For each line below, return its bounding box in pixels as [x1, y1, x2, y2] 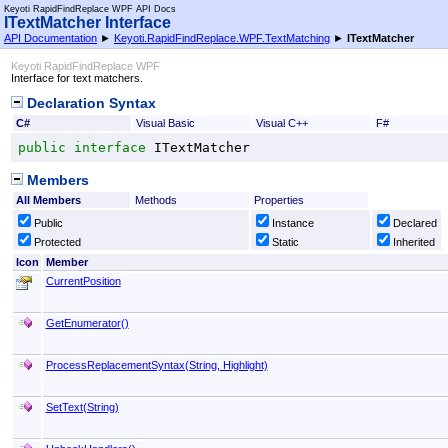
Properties [253, 194, 304, 207]
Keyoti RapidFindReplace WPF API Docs [4, 4, 176, 14]
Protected [34, 236, 82, 249]
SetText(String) [45, 401, 119, 414]
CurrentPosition [45, 275, 121, 288]
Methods [134, 194, 177, 207]
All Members [15, 194, 81, 207]
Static [272, 236, 300, 249]
